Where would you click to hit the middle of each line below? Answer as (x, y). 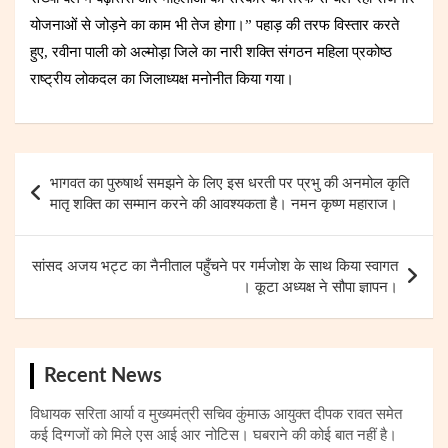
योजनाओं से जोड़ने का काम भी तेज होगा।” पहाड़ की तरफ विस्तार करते (214, 24)
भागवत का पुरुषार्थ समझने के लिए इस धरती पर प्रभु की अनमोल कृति (229, 182)
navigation (71, 199)
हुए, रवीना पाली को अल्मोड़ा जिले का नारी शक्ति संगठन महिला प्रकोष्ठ (211, 51)
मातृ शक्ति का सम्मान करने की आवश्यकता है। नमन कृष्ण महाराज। (224, 203)
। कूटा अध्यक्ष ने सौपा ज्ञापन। (319, 286)
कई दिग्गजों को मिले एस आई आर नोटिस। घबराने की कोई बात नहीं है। (213, 434)
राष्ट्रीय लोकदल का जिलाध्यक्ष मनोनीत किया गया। (162, 78)
